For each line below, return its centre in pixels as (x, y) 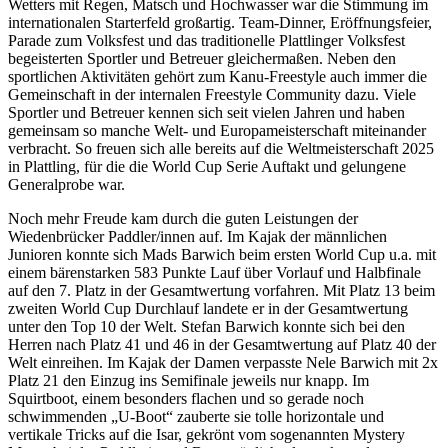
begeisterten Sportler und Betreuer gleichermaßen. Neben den (202, 58)
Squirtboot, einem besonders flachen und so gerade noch (186, 398)
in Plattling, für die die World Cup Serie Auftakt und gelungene (207, 166)
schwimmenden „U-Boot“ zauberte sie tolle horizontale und (196, 416)
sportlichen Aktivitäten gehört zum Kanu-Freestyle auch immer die (217, 76)
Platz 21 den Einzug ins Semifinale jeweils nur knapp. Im (188, 380)
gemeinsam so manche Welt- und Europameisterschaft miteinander (217, 130)
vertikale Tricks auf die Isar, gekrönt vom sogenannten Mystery (206, 434)
